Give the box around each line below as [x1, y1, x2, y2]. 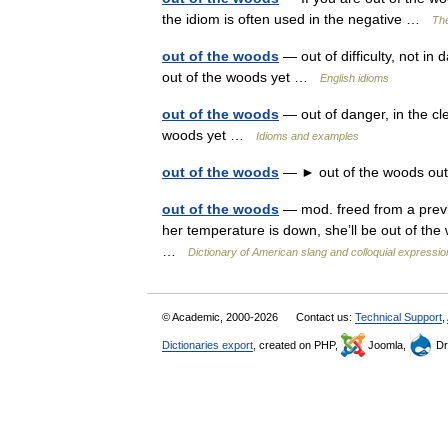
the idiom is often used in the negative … [162, 11, 432, 27]
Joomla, [365, 339, 409, 351]
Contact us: [296, 311, 355, 323]
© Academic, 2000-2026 [162, 311, 281, 323]
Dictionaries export [162, 339, 253, 351]
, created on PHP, [253, 339, 341, 351]
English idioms [320, 72, 389, 84]
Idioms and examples [256, 130, 359, 142]
